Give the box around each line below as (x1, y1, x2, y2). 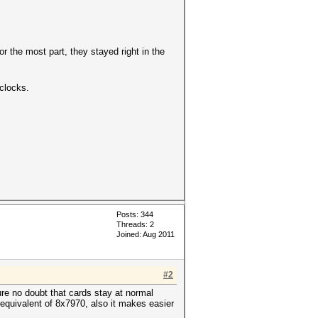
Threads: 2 (116, 220, 154, 229)
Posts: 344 (116, 210, 153, 219)
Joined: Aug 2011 (116, 230, 175, 239)
